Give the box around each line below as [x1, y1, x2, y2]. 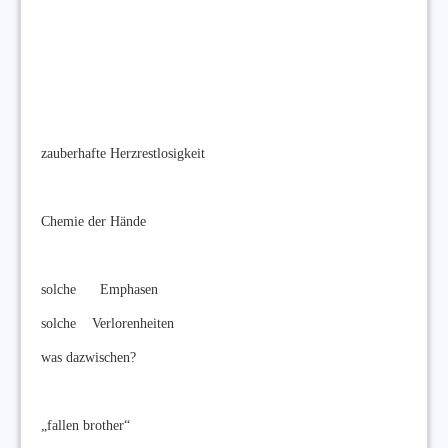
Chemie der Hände [41, 213, 146, 229]
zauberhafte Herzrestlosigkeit [41, 145, 205, 161]
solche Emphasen [41, 281, 158, 297]
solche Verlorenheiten [41, 315, 174, 331]
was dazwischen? [41, 349, 136, 365]
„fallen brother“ [41, 417, 130, 433]
